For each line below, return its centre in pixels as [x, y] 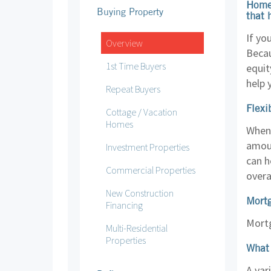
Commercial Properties [151, 170]
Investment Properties [148, 147]
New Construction [140, 193]
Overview [124, 43]
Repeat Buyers [133, 89]
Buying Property [130, 11]
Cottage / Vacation [142, 112]
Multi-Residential [137, 228]
